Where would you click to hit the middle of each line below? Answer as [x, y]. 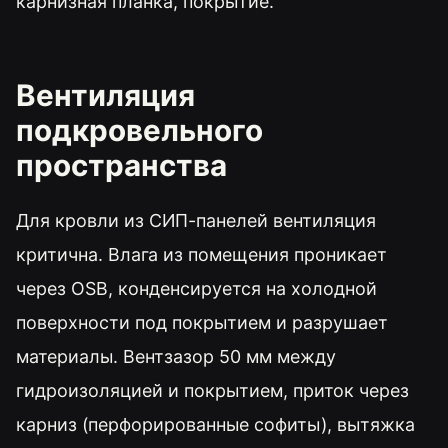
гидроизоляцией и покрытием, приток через [212, 390]
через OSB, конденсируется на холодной [196, 288]
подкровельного [139, 129]
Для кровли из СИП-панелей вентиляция [196, 220]
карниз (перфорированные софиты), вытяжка [215, 424]
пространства [121, 164]
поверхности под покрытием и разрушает [202, 322]
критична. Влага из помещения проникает [201, 254]
